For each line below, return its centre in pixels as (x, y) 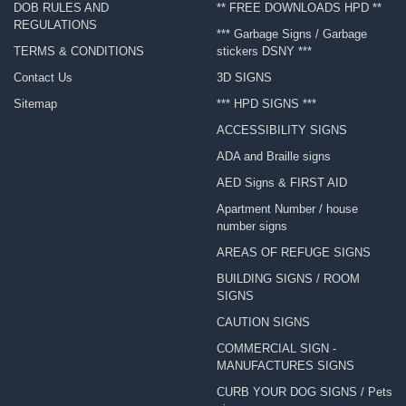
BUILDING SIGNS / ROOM (288, 279)
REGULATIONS (55, 25)
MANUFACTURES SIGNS (285, 366)
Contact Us (43, 78)
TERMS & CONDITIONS (78, 52)
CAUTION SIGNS (263, 323)
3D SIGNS (244, 78)
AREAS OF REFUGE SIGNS (293, 253)
